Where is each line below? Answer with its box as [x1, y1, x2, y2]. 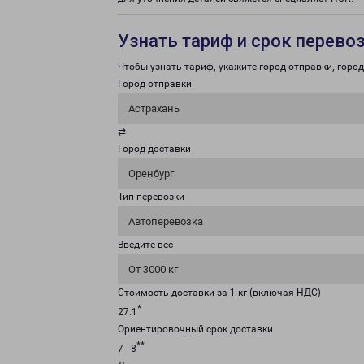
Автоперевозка [128, 215, 203, 227]
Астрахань [128, 102, 180, 115]
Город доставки [118, 143, 191, 154]
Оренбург [128, 167, 174, 180]
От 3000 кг [128, 263, 178, 275]
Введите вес [118, 239, 173, 250]
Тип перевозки [118, 191, 184, 202]
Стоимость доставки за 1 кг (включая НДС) [118, 287, 321, 298]
